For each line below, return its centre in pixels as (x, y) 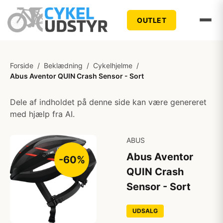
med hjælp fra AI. (42, 114)
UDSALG (145, 211)
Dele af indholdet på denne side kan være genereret (108, 102)
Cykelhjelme (113, 65)
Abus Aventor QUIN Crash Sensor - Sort (77, 76)
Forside (22, 65)
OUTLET (152, 20)
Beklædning (63, 65)
